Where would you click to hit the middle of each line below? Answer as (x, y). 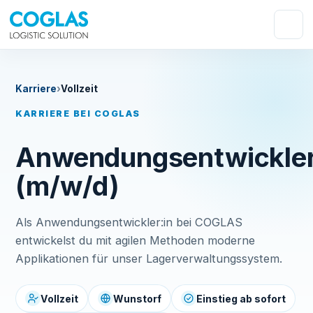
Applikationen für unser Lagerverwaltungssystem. (149, 259)
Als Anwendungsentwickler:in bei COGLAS (129, 222)
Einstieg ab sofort (241, 298)
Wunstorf (138, 298)
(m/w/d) (68, 186)
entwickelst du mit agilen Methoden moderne (136, 240)
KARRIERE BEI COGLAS (78, 114)
